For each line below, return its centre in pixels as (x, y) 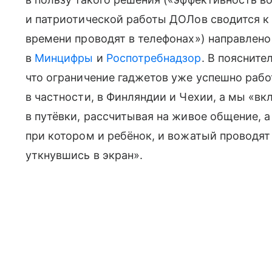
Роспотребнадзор (154, 58)
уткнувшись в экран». (84, 155)
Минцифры (64, 58)
